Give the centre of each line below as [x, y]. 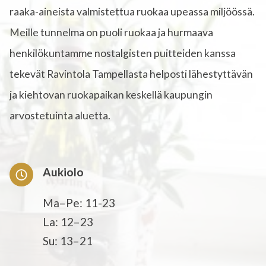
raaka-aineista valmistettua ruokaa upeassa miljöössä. [132, 11]
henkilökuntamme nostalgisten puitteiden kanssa [123, 53]
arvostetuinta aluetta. [60, 115]
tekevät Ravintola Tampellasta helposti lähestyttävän [131, 74]
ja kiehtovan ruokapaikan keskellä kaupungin [111, 94]
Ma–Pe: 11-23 [79, 202]
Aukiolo [63, 172]
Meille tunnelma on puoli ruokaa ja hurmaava [111, 32]
